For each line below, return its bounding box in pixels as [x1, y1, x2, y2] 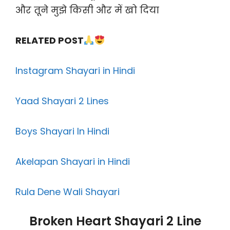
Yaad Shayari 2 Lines [15, 94, 109, 108]
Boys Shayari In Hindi [15, 125, 109, 138]
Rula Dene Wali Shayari [15, 185, 120, 199]
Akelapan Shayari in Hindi [15, 155, 130, 168]
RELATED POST [15, 34, 84, 47]
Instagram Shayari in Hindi [15, 64, 135, 78]
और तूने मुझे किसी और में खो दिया [15, 4, 159, 17]
